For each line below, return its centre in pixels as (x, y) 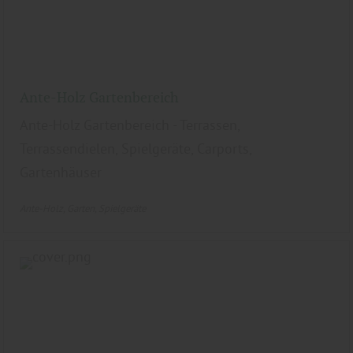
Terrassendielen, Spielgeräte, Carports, (136, 149)
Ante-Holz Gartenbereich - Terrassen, (130, 125)
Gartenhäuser (61, 173)
